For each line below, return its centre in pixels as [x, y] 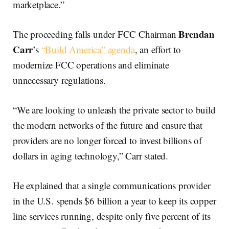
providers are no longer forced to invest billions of [108, 141]
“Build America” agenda [88, 50]
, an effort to [158, 50]
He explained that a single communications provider [112, 186]
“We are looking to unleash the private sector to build [114, 110]
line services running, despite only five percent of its [112, 216]
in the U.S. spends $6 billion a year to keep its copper [114, 201]
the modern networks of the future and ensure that [108, 125]
